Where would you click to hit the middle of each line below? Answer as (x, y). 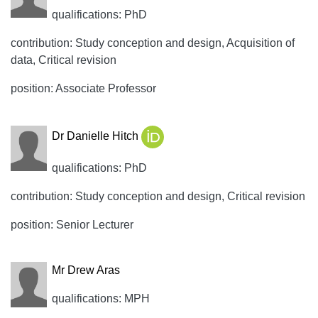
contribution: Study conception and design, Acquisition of (153, 43)
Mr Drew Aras (86, 270)
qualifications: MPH (100, 298)
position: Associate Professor (83, 88)
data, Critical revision (64, 60)
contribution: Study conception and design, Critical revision (158, 196)
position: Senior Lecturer (72, 225)
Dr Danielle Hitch (96, 136)
